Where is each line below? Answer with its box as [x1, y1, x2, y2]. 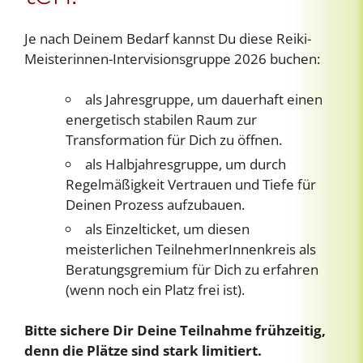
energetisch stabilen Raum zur [66, 109, 257, 129]
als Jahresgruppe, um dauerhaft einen [85, 89, 322, 109]
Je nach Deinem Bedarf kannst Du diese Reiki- [24, 28, 311, 48]
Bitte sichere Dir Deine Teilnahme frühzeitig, [24, 320, 326, 340]
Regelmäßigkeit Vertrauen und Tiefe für [66, 174, 316, 194]
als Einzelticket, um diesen [85, 219, 250, 238]
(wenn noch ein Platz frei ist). [66, 280, 245, 299]
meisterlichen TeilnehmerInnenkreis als [66, 239, 316, 258]
